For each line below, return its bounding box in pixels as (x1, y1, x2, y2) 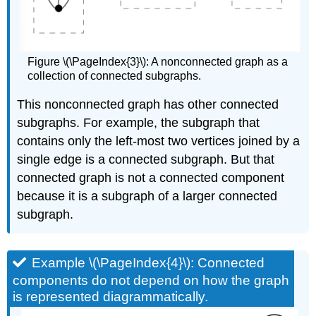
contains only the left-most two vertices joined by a (17, 134, 300, 149)
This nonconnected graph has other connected (17, 97, 279, 112)
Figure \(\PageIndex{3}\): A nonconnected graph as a (28, 55, 288, 68)
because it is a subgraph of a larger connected (17, 189, 278, 204)
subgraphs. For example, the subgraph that (17, 116, 260, 130)
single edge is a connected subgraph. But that (17, 152, 275, 167)
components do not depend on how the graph (13, 273, 290, 288)
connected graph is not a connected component (17, 171, 285, 186)
